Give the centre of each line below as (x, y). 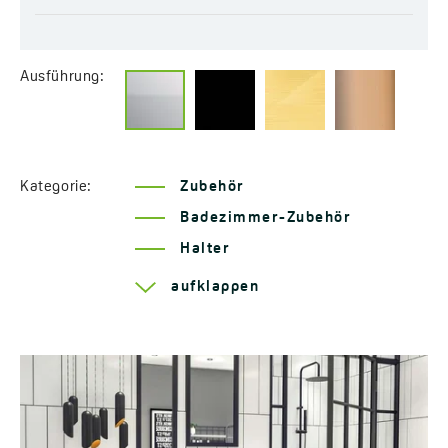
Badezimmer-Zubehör (265, 218)
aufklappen (215, 287)
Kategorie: (56, 187)
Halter (205, 249)
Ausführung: (62, 77)
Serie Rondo (227, 280)
